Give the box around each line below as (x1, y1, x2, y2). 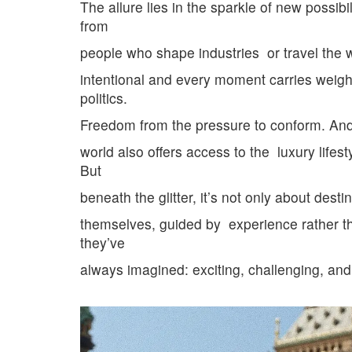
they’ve (80, 233, 125, 252)
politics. (80, 88, 127, 108)
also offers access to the (118, 141, 273, 161)
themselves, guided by (80, 214, 225, 233)
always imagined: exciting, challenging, (80, 259, 328, 279)
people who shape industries (80, 42, 263, 62)
